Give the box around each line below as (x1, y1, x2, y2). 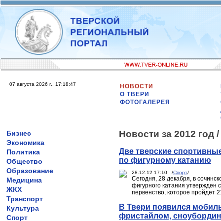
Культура (6, 204, 39, 212)
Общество (6, 157, 42, 165)
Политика (6, 148, 40, 156)
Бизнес (6, 129, 31, 137)
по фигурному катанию (119, 156, 211, 164)
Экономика (6, 139, 44, 147)
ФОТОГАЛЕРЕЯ (120, 99, 170, 106)
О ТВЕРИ (120, 91, 149, 98)
